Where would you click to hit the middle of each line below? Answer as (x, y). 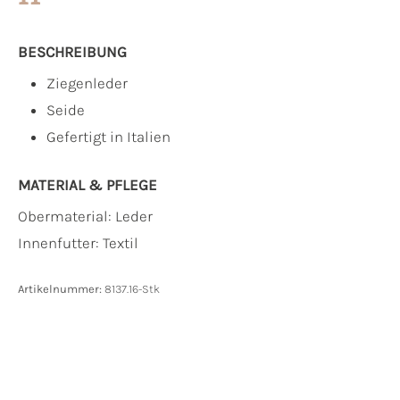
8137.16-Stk (132, 289)
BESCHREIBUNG (72, 52)
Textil (121, 243)
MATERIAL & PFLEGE (87, 185)
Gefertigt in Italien (108, 137)
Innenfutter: (60, 243)
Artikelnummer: (61, 289)
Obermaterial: (67, 217)
